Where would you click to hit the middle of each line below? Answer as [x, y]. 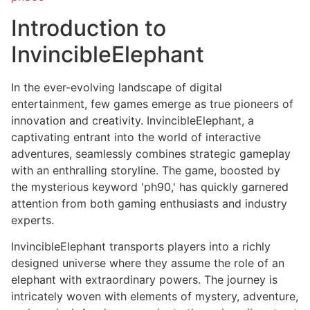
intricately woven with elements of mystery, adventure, [155, 297]
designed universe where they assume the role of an [148, 263]
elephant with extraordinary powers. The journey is [144, 280]
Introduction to [89, 28]
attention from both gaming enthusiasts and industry [149, 203]
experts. [33, 220]
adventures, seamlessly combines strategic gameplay [151, 153]
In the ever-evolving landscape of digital [117, 87]
